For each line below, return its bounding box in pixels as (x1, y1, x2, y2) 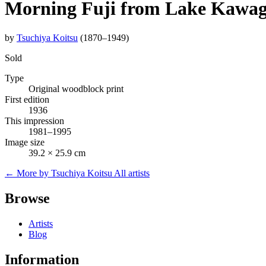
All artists (114, 167, 150, 178)
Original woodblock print (28, 83, 123, 94)
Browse (5, 190, 50, 206)
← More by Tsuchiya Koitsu (5, 167, 114, 178)
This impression (5, 115, 64, 126)
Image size (5, 137, 45, 147)
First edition (5, 94, 49, 104)
